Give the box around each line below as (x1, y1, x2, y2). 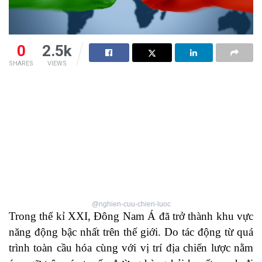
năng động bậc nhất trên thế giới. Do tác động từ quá (9, 226, 253, 239)
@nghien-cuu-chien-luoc (91, 200, 171, 209)
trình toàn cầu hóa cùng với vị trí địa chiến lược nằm (9, 242, 253, 254)
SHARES (9, 60, 33, 68)
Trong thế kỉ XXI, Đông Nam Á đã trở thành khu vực (9, 210, 253, 223)
